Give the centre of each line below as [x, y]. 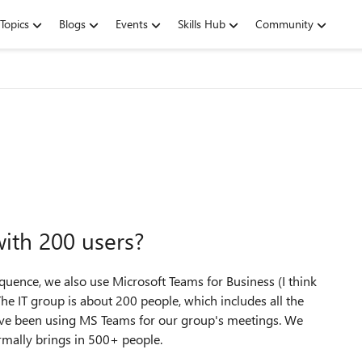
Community [284, 24]
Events [132, 24]
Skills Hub [202, 24]
